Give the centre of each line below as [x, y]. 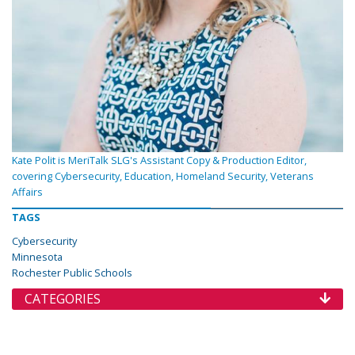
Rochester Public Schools [72, 273]
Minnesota [37, 257]
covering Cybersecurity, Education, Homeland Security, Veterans [163, 176]
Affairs [27, 192]
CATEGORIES [63, 299]
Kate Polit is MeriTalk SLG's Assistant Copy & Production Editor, [159, 160]
